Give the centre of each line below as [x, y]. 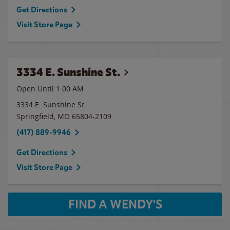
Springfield [35, 116]
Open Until [36, 89]
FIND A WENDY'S [115, 204]
